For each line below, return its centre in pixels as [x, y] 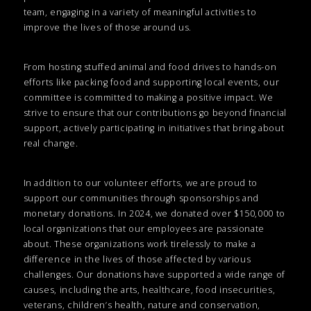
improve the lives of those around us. [107, 27]
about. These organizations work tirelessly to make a [140, 244]
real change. [51, 143]
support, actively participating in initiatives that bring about [154, 128]
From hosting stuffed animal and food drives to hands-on [150, 67]
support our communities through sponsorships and [141, 198]
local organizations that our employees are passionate [144, 228]
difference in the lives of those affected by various [137, 259]
